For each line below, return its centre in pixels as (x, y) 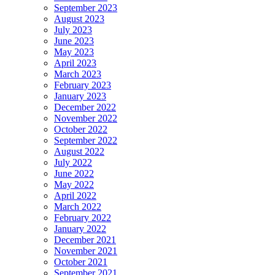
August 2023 (79, 18)
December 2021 (85, 239)
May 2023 (74, 52)
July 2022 (73, 162)
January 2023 (80, 96)
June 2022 (74, 173)
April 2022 (75, 195)
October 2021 (81, 261)
